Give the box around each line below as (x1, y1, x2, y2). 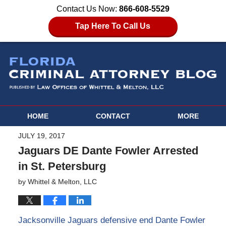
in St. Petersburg (18, 160, 106, 173)
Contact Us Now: (56, 5, 119, 13)
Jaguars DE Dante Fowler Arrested (18, 144, 198, 157)
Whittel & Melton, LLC (27, 178, 97, 186)
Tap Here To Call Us (75, 22, 151, 30)
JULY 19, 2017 (18, 132, 65, 140)
